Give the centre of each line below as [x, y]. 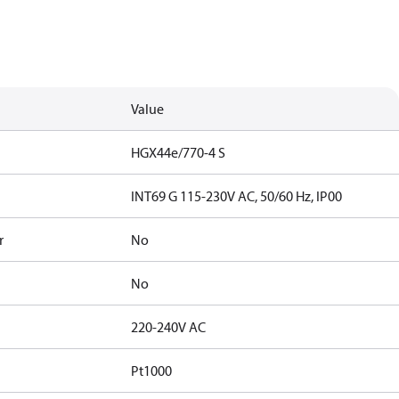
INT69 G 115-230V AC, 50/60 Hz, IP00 [237, 196]
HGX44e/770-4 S [179, 152]
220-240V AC [169, 327]
